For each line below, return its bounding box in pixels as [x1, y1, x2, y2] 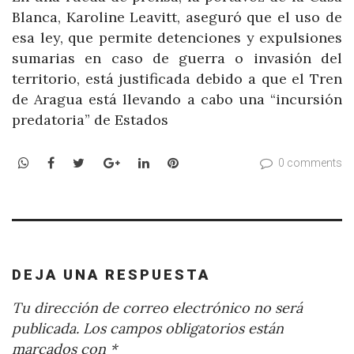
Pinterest [177, 154, 235, 171]
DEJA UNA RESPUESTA [12, 265, 210, 283]
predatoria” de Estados [12, 110, 168, 129]
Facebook [54, 154, 112, 171]
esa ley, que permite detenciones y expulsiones [12, 28, 342, 47]
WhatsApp [28, 154, 91, 171]
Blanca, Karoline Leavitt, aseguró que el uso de [12, 7, 342, 26]
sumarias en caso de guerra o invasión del [12, 48, 342, 67]
